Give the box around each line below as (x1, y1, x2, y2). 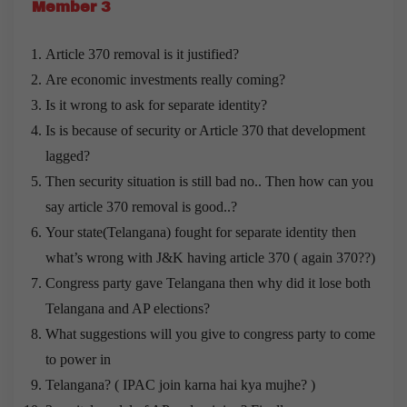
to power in (45, 351, 111, 367)
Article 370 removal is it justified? (45, 45, 239, 62)
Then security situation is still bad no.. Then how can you (45, 173, 373, 189)
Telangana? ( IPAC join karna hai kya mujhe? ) (45, 376, 315, 392)
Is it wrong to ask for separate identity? (45, 96, 267, 113)
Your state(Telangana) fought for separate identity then (45, 223, 356, 240)
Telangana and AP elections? (45, 300, 210, 316)
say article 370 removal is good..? (45, 198, 237, 214)
